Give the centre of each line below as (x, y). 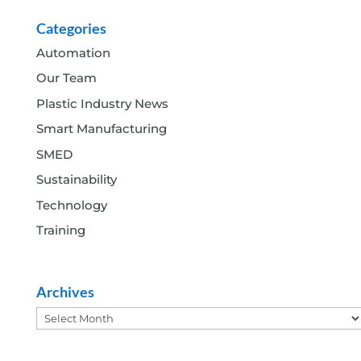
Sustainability (76, 180)
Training (60, 230)
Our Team (66, 78)
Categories (71, 28)
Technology (71, 205)
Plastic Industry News (102, 103)
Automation (73, 52)
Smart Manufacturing (101, 129)
